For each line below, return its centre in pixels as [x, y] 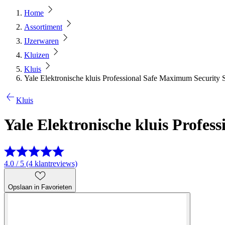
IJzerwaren [41, 41]
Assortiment [43, 27]
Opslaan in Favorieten [40, 187]
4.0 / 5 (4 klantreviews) [41, 163]
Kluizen [37, 55]
